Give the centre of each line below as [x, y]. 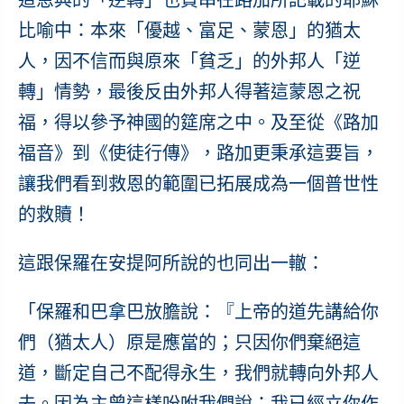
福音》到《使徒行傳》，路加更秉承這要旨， [198, 153]
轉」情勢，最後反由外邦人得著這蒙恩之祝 [189, 92]
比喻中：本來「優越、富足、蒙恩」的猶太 [189, 30]
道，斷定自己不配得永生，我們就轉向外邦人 [198, 373]
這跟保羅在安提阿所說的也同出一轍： [171, 263]
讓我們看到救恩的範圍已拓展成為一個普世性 [198, 184]
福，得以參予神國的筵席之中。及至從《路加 [198, 122]
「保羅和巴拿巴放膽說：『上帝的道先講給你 [198, 312]
